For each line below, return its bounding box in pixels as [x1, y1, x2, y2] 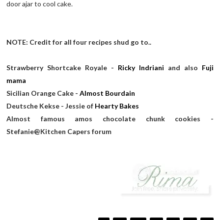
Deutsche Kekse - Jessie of [6, 101, 95, 110]
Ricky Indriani [118, 63, 168, 72]
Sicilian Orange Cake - [6, 88, 80, 97]
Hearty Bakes [95, 101, 139, 110]
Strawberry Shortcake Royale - [6, 63, 118, 72]
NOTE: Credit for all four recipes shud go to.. [6, 37, 152, 46]
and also [167, 63, 202, 72]
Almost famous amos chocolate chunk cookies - [6, 114, 214, 123]
